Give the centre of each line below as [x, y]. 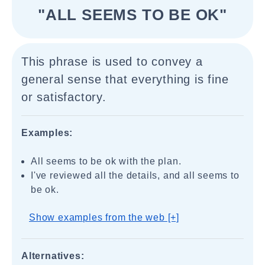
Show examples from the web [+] [104, 217]
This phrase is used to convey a [112, 62]
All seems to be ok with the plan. [106, 161]
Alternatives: [53, 256]
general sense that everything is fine [125, 79]
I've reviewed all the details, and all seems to [135, 175]
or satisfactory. [64, 97]
